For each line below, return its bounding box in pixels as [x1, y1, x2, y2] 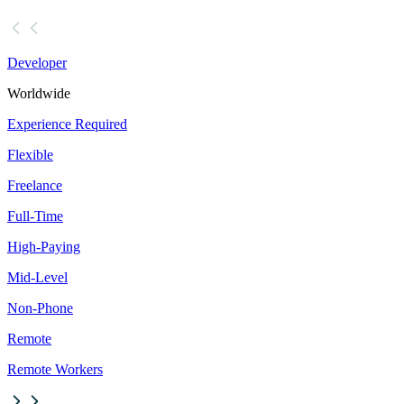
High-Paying [7, 239, 80, 255]
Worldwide [7, 86, 70, 102]
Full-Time [7, 208, 63, 225]
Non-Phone [7, 300, 73, 317]
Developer [7, 55, 67, 71]
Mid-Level [7, 270, 68, 286]
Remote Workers [7, 362, 103, 378]
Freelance [7, 178, 62, 194]
